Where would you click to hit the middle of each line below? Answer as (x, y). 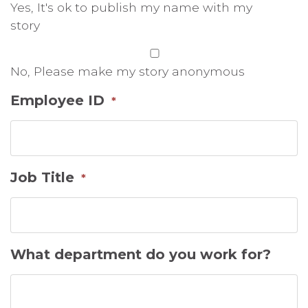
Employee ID (57, 100)
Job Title (42, 177)
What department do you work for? (141, 254)
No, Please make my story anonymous (128, 71)
